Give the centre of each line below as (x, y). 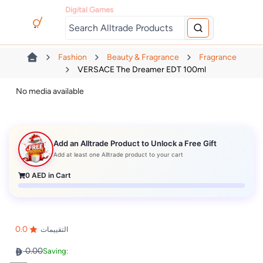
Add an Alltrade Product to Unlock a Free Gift (135, 143)
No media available (50, 92)
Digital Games (90, 9)
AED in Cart (51, 176)
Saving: (56, 251)
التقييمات (54, 229)
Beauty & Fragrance (143, 58)
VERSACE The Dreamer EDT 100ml (141, 69)
